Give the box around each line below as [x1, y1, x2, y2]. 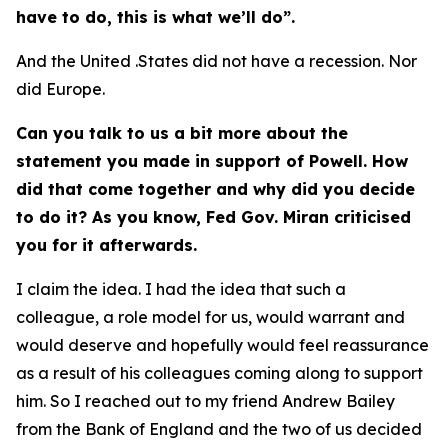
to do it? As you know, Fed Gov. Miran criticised [16, 207, 411, 227]
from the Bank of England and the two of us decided [16, 419, 422, 439]
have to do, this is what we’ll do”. [16, 7, 295, 27]
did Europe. [16, 79, 105, 99]
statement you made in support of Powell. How [16, 151, 408, 171]
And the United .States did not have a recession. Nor [16, 51, 417, 71]
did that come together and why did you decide [16, 179, 415, 199]
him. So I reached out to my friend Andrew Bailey [16, 391, 395, 411]
